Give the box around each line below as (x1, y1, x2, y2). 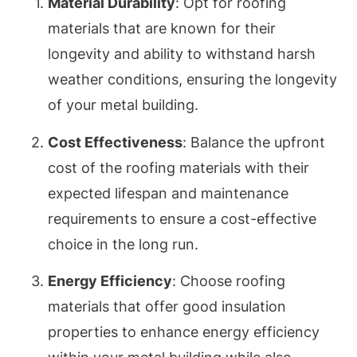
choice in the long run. (48, 235, 198, 253)
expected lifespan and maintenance (48, 184, 288, 202)
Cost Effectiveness (48, 133, 182, 151)
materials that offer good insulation (48, 298, 286, 316)
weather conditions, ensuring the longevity (48, 71, 337, 88)
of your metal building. (48, 96, 198, 114)
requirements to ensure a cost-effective (48, 210, 316, 227)
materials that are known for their (48, 20, 276, 37)
